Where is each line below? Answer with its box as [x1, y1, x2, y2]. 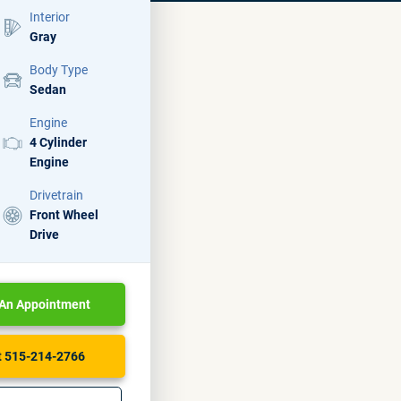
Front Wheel [30, 208, 98, 222]
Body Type [30, 63, 88, 77]
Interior [30, 10, 70, 24]
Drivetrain [30, 188, 83, 202]
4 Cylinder [30, 135, 87, 149]
